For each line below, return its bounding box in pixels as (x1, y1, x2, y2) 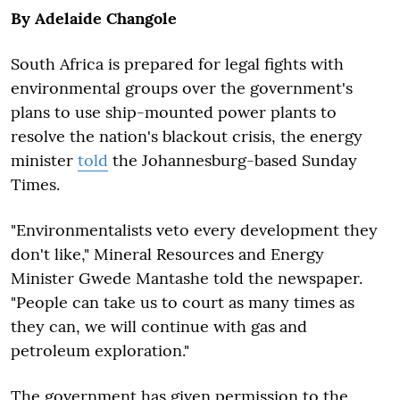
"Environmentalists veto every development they (11, 219, 378, 240)
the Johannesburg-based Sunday (108, 149, 357, 171)
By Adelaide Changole (11, 7, 177, 29)
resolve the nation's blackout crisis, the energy (11, 125, 362, 146)
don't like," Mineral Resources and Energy (11, 243, 324, 264)
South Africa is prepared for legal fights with (11, 53, 344, 74)
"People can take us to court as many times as (11, 291, 354, 312)
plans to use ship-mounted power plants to (11, 101, 337, 122)
